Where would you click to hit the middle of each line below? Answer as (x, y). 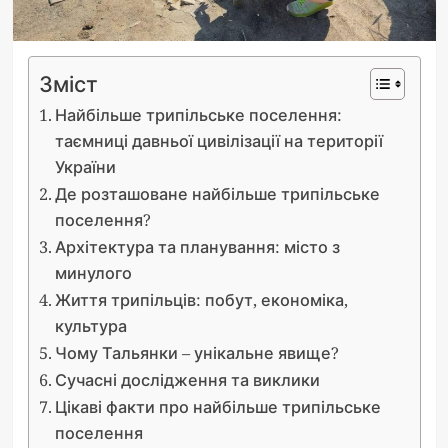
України (85, 166)
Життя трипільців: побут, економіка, (201, 299)
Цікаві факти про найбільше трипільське (217, 406)
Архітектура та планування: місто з (197, 246)
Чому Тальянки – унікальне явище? (196, 352)
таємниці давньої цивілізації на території (218, 140)
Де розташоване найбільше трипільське (217, 193)
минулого (93, 272)
